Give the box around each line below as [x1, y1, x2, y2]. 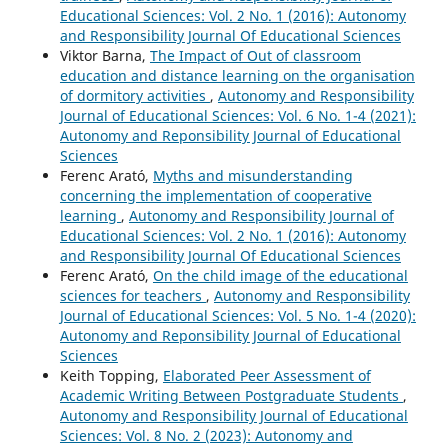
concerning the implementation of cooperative [59, 186, 372, 206]
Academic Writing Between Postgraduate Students [59, 386, 403, 406]
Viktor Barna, [59, 46, 150, 66]
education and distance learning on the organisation [59, 66, 415, 86]
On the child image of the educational [152, 266, 408, 286]
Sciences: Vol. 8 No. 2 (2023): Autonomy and [59, 426, 353, 446]
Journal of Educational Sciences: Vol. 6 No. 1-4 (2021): [59, 106, 416, 126]
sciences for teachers [59, 286, 206, 306]
